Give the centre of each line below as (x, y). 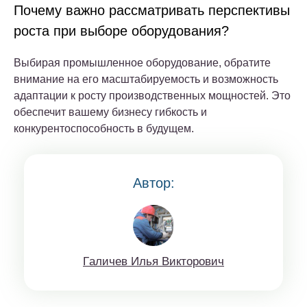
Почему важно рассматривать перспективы (152, 10)
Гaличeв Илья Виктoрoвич (153, 261)
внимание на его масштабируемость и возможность (146, 79)
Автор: (153, 183)
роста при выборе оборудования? (121, 30)
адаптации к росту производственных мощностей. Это (152, 95)
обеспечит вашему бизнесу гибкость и (110, 112)
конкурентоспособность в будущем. (104, 128)
